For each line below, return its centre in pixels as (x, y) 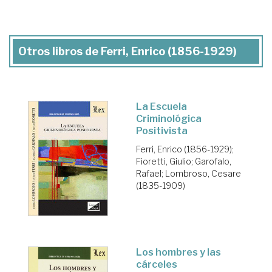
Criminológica (169, 119)
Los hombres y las (178, 253)
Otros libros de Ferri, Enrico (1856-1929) (127, 52)
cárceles (157, 265)
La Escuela (161, 107)
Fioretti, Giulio (164, 161)
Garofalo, (213, 161)
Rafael (149, 174)
